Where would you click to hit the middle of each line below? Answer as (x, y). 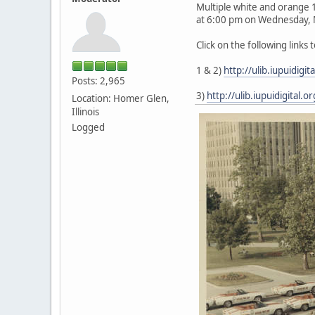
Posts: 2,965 (98, 81)
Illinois (85, 111)
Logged (88, 127)
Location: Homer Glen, (121, 98)
